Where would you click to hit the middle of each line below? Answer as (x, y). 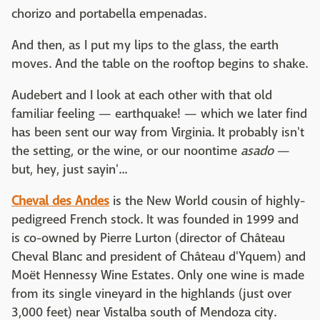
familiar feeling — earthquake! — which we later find (159, 114)
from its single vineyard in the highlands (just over (151, 294)
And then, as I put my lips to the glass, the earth (145, 45)
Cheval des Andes (60, 201)
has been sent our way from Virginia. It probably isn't (158, 132)
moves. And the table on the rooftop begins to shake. (160, 64)
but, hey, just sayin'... (69, 170)
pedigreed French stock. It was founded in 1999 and (155, 220)
